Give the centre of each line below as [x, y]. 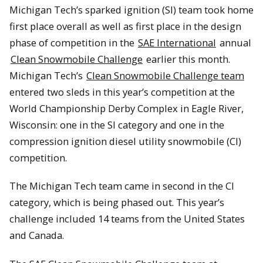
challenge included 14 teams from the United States [127, 219]
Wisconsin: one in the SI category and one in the [117, 124]
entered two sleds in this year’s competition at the [122, 92]
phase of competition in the [73, 42]
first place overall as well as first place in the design [125, 26]
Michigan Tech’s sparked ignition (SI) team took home [131, 9]
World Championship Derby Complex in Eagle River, [127, 108]
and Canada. [38, 235]
